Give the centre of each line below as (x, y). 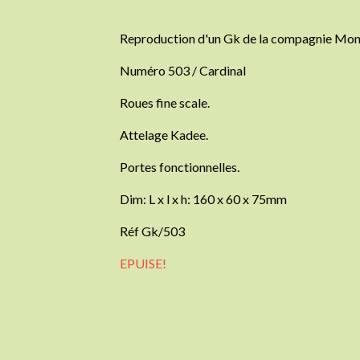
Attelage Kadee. (164, 134)
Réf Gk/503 (153, 231)
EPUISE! (143, 263)
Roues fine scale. (165, 102)
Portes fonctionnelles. (180, 166)
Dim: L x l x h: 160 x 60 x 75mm (204, 198)
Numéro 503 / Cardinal (183, 70)
